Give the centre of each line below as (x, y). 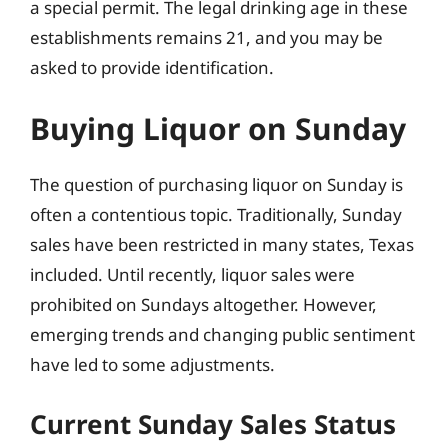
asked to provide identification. (152, 67)
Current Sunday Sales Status (213, 423)
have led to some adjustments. (152, 364)
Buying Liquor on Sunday (218, 128)
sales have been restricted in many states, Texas (222, 244)
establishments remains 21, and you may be (206, 37)
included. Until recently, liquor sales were (192, 274)
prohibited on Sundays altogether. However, (203, 304)
